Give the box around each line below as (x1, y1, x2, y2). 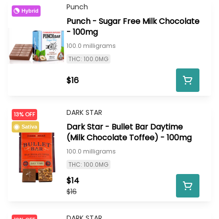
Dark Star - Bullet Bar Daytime (66, 121, 183, 133)
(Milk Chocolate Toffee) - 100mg (66, 132, 192, 144)
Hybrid (22, 7, 39, 14)
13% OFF (14, 110, 35, 118)
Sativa (22, 124, 37, 130)
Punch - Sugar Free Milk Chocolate (66, 16, 199, 27)
